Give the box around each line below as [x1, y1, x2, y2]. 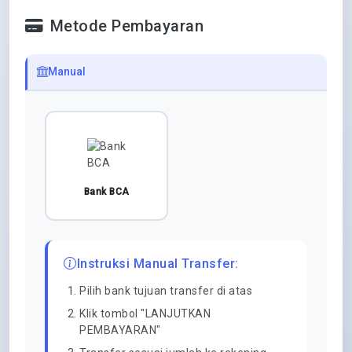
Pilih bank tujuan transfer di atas [79, 284, 252, 297]
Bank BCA [83, 185, 130, 197]
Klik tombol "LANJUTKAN [79, 307, 211, 320]
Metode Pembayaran [49, 16, 203, 35]
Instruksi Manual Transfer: [76, 256, 239, 271]
